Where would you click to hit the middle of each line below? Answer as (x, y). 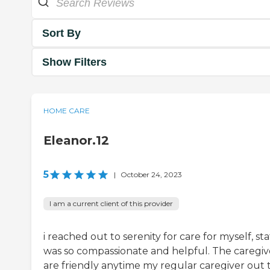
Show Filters (74, 62)
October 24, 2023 (151, 175)
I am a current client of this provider (111, 204)
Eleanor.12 (76, 141)
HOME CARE (67, 111)
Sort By (61, 33)
